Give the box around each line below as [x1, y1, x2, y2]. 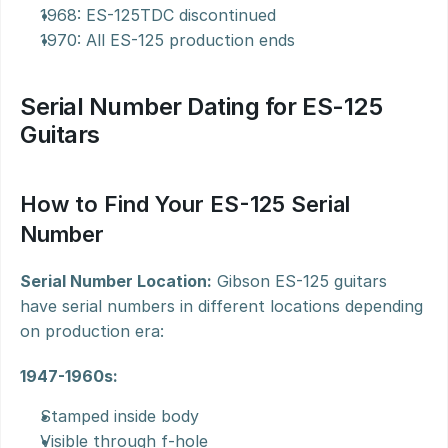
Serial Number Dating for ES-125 [20, 92, 383, 121]
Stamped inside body [40, 406, 199, 426]
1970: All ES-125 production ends [40, 30, 295, 50]
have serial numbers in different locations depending [20, 296, 423, 316]
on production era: [20, 321, 164, 341]
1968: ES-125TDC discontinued [40, 5, 276, 25]
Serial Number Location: [20, 271, 212, 291]
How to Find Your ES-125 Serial [20, 191, 350, 217]
